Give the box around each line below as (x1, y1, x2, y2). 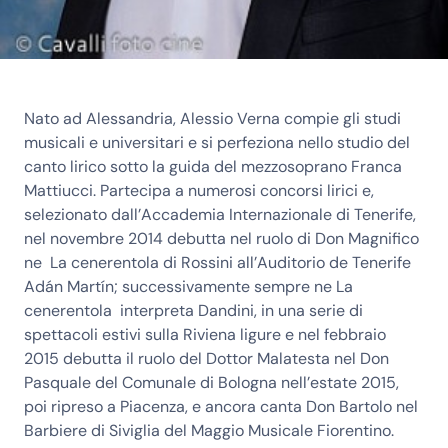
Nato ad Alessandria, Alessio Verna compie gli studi (24, 108, 401, 130)
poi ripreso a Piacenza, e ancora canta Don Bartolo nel (24, 396, 418, 418)
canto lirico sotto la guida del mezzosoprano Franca (24, 156, 402, 178)
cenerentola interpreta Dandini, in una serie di (24, 300, 363, 322)
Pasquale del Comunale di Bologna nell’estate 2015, (24, 372, 399, 394)
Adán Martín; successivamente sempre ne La (24, 276, 353, 298)
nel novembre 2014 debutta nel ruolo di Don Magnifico (24, 228, 419, 250)
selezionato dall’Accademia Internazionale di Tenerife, (24, 204, 416, 226)
